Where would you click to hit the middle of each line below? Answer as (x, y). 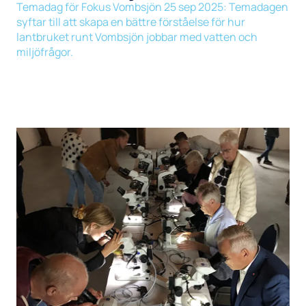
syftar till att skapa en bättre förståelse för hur (130, 22)
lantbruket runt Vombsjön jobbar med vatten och (137, 37)
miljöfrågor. (44, 52)
